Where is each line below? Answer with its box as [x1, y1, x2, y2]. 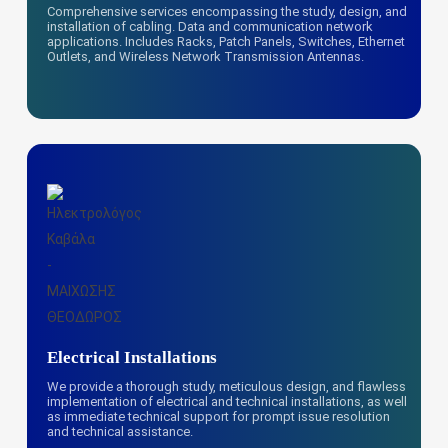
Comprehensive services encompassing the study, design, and [47, 3, 408, 19]
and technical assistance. [47, 423, 194, 439]
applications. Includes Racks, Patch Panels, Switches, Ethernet [47, 33, 406, 49]
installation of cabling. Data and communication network [47, 18, 374, 34]
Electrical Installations [47, 347, 218, 367]
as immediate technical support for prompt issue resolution [47, 408, 391, 424]
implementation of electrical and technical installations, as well [47, 393, 408, 409]
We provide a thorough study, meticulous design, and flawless [47, 378, 407, 394]
